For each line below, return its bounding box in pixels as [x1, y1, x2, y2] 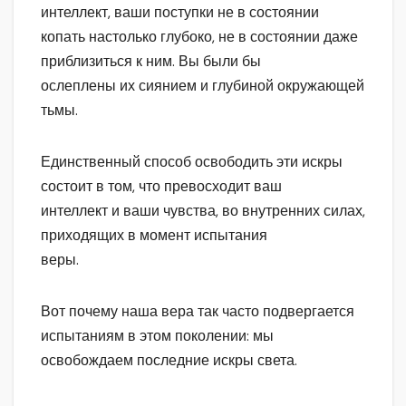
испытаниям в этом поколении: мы [41, 326, 274, 346]
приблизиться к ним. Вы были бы [41, 52, 261, 72]
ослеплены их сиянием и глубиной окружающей [41, 76, 364, 96]
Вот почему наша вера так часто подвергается [41, 302, 354, 322]
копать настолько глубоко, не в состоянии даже [41, 27, 358, 47]
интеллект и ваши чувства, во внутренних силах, [41, 201, 365, 221]
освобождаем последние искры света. [41, 351, 297, 371]
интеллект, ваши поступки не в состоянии [41, 3, 319, 23]
